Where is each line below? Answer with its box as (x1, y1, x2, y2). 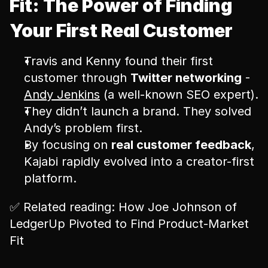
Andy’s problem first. (24, 121, 142, 135)
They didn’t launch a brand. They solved (24, 104, 251, 118)
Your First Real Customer (10, 20, 233, 41)
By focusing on (24, 138, 111, 152)
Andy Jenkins (24, 87, 100, 102)
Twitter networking (130, 71, 242, 85)
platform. (24, 171, 77, 185)
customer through (24, 71, 130, 85)
